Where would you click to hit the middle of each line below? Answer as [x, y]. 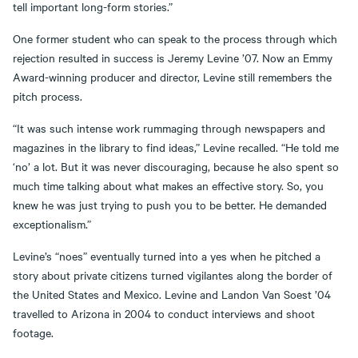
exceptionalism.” [52, 223]
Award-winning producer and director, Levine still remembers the [172, 76]
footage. [33, 332]
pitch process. [48, 95]
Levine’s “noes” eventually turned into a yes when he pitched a [167, 255]
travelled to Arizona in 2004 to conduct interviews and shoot [164, 313]
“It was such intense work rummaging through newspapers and [169, 127]
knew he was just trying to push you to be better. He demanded [170, 204]
